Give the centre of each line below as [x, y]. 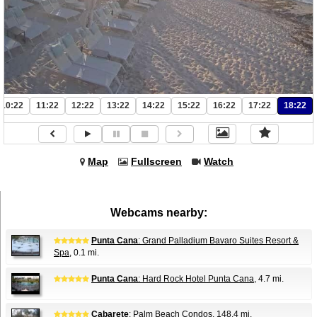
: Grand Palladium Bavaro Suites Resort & [218, 241]
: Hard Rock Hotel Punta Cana [196, 279]
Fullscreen [156, 161]
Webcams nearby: [159, 213]
